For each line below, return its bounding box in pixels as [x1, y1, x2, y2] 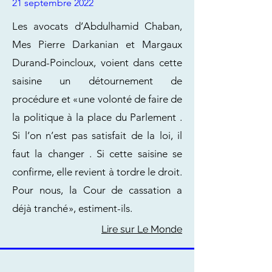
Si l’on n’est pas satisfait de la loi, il [12, 129, 182, 141]
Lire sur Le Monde [101, 223, 182, 235]
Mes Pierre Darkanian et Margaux [12, 38, 182, 50]
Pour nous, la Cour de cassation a [12, 184, 182, 196]
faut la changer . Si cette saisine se [12, 148, 182, 160]
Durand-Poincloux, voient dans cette [12, 56, 182, 69]
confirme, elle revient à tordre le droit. [12, 166, 182, 178]
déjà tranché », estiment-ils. [12, 202, 132, 214]
